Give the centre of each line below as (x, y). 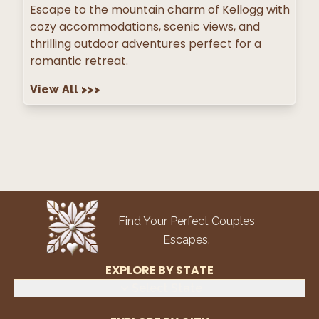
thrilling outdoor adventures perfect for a (146, 43)
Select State (167, 288)
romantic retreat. (79, 61)
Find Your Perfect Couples (186, 221)
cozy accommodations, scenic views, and (145, 26)
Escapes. (186, 239)
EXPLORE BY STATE (159, 270)
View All (56, 89)
